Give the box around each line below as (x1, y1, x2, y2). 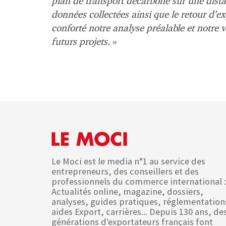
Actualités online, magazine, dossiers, (51, 186, 203, 198)
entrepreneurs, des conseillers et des (51, 165, 199, 178)
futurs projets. (51, 37, 110, 47)
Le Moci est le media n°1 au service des (51, 155, 205, 167)
